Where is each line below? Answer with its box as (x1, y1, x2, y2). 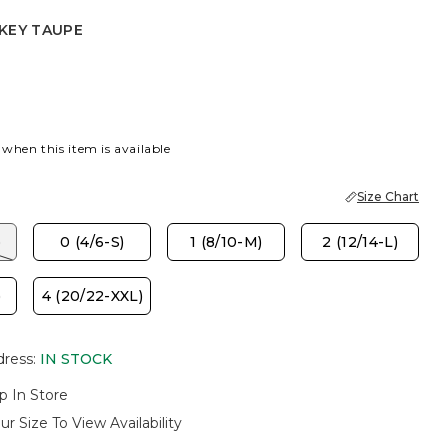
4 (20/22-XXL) (41, 287, 144, 305)
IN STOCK (39, 350, 112, 368)
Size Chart (357, 189, 419, 204)
